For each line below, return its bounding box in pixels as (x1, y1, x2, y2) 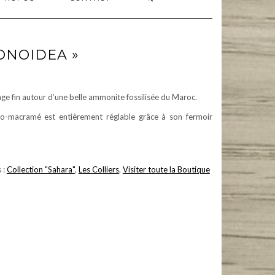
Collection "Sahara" (6, 165, 75, 174)
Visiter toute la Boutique (122, 165, 210, 174)
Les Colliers (78, 165, 119, 174)
